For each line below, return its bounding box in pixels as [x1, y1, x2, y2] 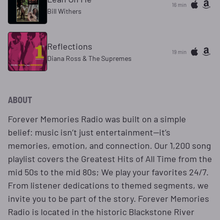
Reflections [47, 41, 92, 52]
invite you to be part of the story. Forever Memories [8, 193, 209, 204]
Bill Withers [47, 7, 82, 15]
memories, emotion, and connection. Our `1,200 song [8, 140, 211, 151]
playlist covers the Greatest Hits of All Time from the [8, 153, 212, 164]
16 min [172, 1, 187, 8]
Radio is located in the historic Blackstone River [8, 206, 194, 217]
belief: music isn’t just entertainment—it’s [8, 127, 170, 137]
